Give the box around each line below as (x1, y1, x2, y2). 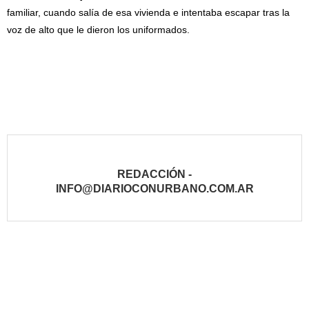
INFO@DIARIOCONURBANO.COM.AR (55, 183, 254, 195)
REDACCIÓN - (117, 168, 192, 181)
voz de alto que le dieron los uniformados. (7, 24, 190, 36)
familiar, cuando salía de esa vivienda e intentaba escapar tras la (7, 7, 290, 19)
